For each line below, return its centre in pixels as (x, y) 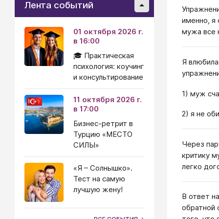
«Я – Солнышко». (103, 168)
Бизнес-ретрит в (103, 123)
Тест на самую (99, 179)
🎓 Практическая (104, 55)
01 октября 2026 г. (108, 32)
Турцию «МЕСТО (103, 134)
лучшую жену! (98, 189)
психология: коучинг (109, 66)
